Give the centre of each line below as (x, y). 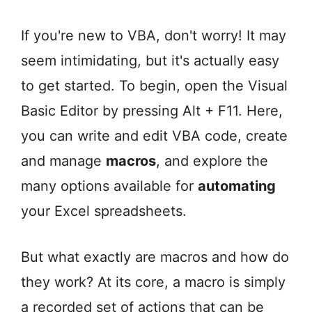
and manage (63, 161)
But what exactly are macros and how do (155, 257)
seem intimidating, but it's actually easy (150, 61)
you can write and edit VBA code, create (154, 136)
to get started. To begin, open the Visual (154, 86)
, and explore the (212, 161)
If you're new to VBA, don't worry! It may (154, 36)
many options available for (109, 186)
